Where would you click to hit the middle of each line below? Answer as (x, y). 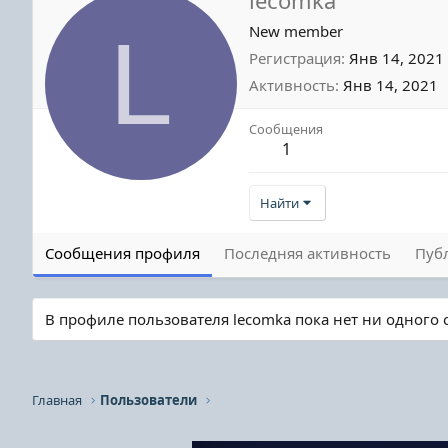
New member (296, 30)
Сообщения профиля (122, 252)
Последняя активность (307, 252)
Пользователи (149, 400)
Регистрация (295, 57)
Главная (57, 400)
